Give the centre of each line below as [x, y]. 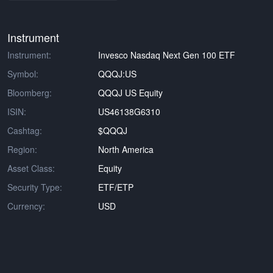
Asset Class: [31, 168]
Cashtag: [25, 130]
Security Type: [35, 187]
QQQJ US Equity [131, 93]
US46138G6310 [129, 112]
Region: [22, 149]
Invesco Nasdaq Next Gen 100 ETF [167, 55]
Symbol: [23, 74]
